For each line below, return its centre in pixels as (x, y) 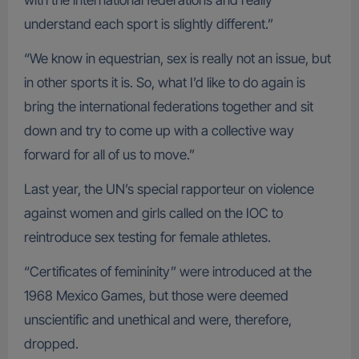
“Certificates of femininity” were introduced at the (167, 272)
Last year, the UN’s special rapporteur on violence (169, 190)
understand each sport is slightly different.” (148, 24)
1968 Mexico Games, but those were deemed (156, 296)
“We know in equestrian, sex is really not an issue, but (177, 59)
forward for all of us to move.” (109, 155)
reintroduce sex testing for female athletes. (147, 238)
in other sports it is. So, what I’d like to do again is (164, 83)
